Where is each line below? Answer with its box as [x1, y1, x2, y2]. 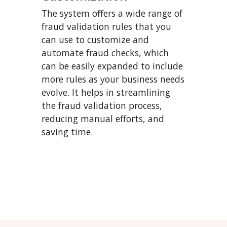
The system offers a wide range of [42, 7, 182, 19]
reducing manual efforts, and [42, 112, 164, 125]
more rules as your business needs [42, 73, 184, 85]
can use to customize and [42, 33, 149, 46]
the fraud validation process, [42, 99, 162, 111]
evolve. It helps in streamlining [42, 86, 170, 98]
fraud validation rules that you [42, 20, 171, 32]
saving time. [42, 126, 93, 138]
